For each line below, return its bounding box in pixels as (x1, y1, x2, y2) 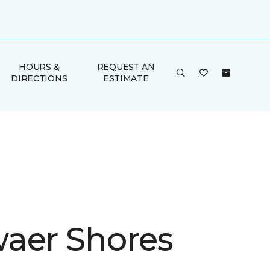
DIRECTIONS (11, 73, 67, 84)
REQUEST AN (96, 61, 155, 72)
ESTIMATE (102, 73, 149, 84)
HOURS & (19, 61, 60, 72)
